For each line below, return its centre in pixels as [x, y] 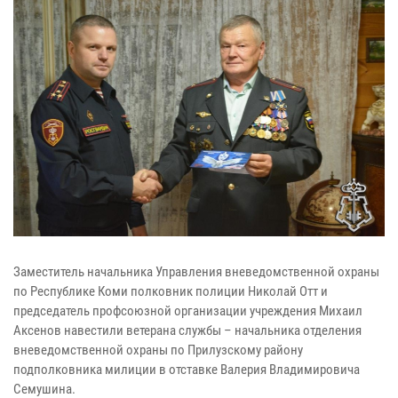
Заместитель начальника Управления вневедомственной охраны [196, 271]
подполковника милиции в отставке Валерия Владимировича [187, 369]
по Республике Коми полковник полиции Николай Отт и [171, 291]
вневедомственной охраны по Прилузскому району [158, 350]
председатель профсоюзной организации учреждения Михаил [188, 310]
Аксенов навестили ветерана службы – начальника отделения [187, 330]
